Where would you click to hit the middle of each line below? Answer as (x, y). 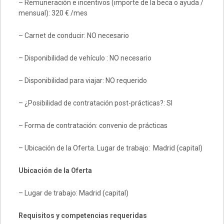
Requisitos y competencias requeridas (82, 215)
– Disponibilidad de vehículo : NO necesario (85, 58)
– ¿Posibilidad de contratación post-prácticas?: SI (95, 103)
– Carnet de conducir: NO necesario (73, 35)
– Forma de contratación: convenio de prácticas (93, 125)
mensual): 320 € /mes (53, 13)
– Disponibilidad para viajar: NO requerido (82, 80)
